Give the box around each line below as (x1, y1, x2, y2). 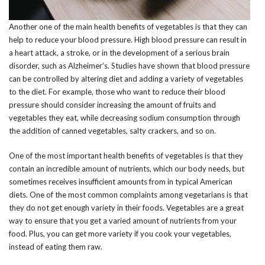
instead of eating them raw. (9, 241, 102, 251)
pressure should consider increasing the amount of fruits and (9, 99, 216, 109)
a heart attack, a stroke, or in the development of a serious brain (9, 47, 230, 57)
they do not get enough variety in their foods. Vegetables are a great (9, 202, 244, 212)
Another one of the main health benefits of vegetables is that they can (9, 21, 247, 31)
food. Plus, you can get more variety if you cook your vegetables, (9, 228, 231, 238)
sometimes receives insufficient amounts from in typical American (9, 176, 232, 186)
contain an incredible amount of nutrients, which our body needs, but (9, 163, 244, 173)
